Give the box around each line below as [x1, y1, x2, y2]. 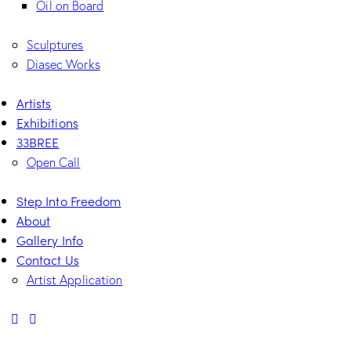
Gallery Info [16, 231, 83, 250]
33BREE [16, 133, 60, 152]
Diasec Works [26, 56, 100, 73]
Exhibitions [16, 114, 78, 132]
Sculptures [26, 36, 84, 53]
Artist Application [26, 271, 123, 288]
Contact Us [16, 251, 79, 270]
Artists [16, 94, 52, 113]
